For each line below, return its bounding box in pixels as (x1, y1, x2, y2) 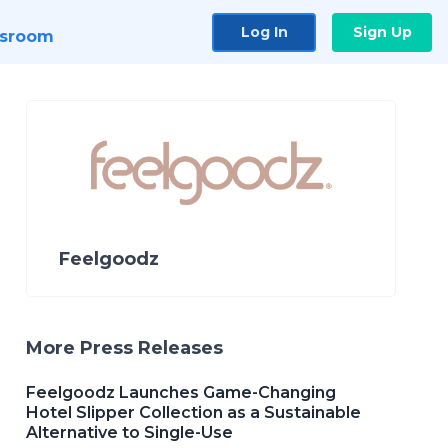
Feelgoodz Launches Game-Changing (26, 382, 336, 402)
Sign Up (352, 22, 412, 41)
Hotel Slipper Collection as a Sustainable (26, 402, 361, 422)
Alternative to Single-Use (26, 422, 233, 442)
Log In (240, 22, 288, 41)
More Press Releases (26, 336, 223, 359)
